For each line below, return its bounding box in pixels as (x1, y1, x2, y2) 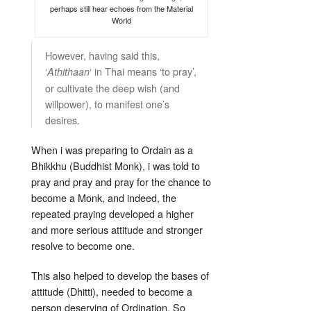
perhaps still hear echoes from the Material (50, 3, 193, 15)
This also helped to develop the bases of (31, 268, 209, 283)
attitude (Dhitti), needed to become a (31, 284, 192, 299)
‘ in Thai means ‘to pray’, (90, 64, 196, 79)
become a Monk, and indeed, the (31, 190, 176, 205)
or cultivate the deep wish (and (45, 81, 180, 96)
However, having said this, (45, 48, 160, 63)
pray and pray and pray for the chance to (31, 174, 211, 190)
